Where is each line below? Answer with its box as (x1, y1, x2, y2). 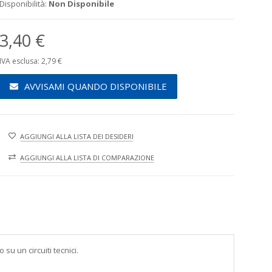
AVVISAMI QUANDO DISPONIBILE (24, 80, 168, 92)
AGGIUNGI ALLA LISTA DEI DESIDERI (20, 131, 134, 141)
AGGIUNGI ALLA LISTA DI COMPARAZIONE (20, 152, 155, 162)
